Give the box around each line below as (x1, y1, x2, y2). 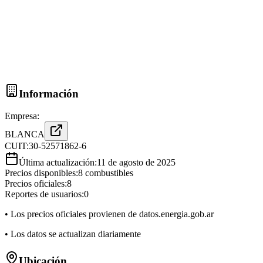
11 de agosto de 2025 (97, 157, 176, 168)
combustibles (83, 168, 133, 178)
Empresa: (5, 111, 39, 122)
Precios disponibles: (5, 168, 78, 178)
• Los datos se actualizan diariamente (5, 229, 141, 240)
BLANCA (5, 129, 45, 140)
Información (19, 87, 79, 100)
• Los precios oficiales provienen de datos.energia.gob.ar (5, 209, 214, 220)
